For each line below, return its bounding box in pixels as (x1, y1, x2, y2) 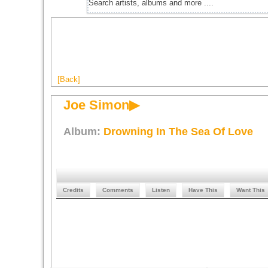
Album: (63, 126, 103, 138)
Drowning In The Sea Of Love (103, 126, 253, 138)
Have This (188, 187, 218, 193)
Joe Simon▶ (63, 98, 139, 112)
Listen (152, 187, 170, 193)
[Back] (57, 75, 80, 84)
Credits (63, 187, 84, 193)
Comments (102, 187, 133, 193)
